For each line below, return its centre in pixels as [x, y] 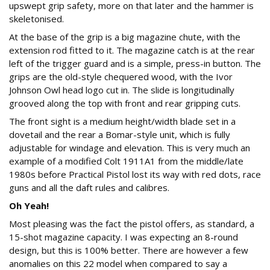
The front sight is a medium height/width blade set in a [122, 121]
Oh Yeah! [29, 206]
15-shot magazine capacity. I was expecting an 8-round [124, 237]
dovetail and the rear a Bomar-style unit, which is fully [120, 135]
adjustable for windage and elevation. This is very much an [130, 148]
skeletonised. [36, 19]
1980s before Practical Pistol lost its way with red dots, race [135, 174]
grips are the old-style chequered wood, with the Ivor [121, 77]
